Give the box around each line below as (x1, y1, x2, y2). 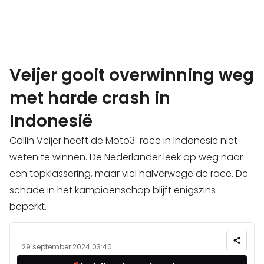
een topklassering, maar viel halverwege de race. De (9, 167, 248, 181)
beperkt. (9, 200, 47, 214)
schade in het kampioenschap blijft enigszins (9, 183, 216, 197)
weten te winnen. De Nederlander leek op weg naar (9, 150, 243, 164)
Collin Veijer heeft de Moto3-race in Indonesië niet (9, 134, 237, 148)
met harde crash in (9, 87, 170, 110)
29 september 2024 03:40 (22, 242, 112, 252)
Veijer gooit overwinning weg (9, 64, 254, 87)
